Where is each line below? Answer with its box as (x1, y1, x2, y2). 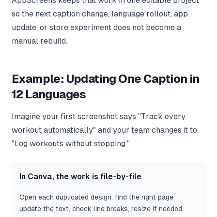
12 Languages (12, 88, 86, 101)
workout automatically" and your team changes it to (12, 125, 197, 135)
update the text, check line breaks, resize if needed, (19, 205, 184, 213)
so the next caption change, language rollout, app (12, 9, 188, 19)
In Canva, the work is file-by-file (19, 172, 141, 182)
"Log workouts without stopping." (12, 139, 130, 149)
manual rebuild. (12, 36, 67, 46)
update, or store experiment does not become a (12, 23, 181, 32)
